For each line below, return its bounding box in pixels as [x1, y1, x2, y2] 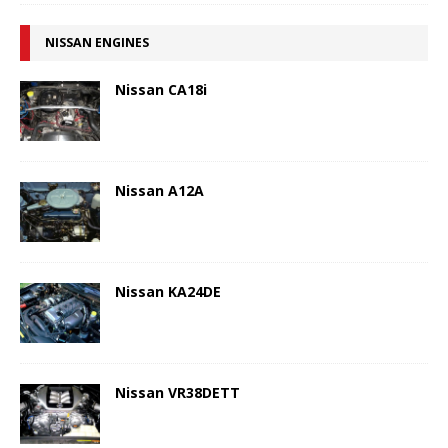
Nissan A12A [115, 181, 204, 201]
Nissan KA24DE [115, 282, 221, 302]
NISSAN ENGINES [45, 34, 149, 51]
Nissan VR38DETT [115, 383, 240, 403]
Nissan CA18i [115, 80, 207, 99]
